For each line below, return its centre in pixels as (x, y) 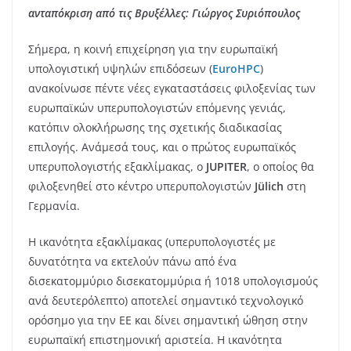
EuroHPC (236, 68)
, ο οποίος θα (280, 166)
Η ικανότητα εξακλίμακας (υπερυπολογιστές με (152, 241)
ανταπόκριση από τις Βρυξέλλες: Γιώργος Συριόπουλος (164, 13)
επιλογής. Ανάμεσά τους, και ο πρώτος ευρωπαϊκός (162, 147)
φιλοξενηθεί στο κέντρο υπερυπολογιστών (141, 186)
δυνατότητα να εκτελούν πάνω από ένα (132, 261)
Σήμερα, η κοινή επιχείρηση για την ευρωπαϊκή (153, 49)
